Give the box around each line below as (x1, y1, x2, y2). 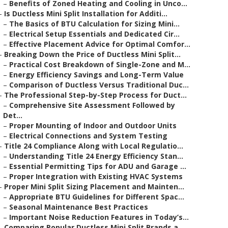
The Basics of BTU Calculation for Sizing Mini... (9, 19, 180, 28)
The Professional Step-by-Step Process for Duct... (4, 90, 187, 100)
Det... (3, 110, 22, 120)
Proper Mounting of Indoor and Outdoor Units (9, 121, 177, 130)
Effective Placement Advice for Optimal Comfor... (9, 39, 190, 49)
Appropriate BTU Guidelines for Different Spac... (9, 192, 184, 202)
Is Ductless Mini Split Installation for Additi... (4, 9, 167, 18)
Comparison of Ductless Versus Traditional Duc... (9, 80, 189, 90)
